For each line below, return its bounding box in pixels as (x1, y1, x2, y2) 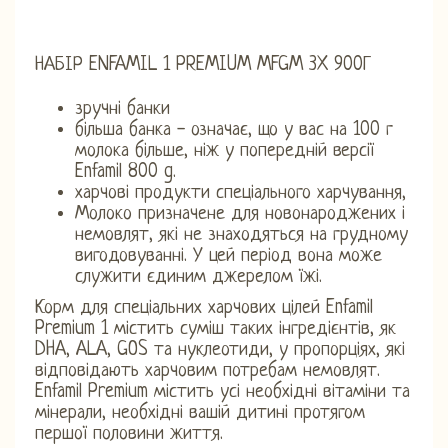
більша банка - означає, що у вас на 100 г (75, 119, 393, 141)
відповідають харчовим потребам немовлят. (35, 360, 380, 382)
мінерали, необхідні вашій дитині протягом (35, 402, 365, 424)
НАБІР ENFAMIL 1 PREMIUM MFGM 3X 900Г (35, 54, 371, 76)
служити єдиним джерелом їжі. (75, 266, 322, 288)
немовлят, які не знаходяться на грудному (75, 224, 408, 246)
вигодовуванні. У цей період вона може (75, 245, 382, 267)
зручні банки (75, 98, 170, 120)
